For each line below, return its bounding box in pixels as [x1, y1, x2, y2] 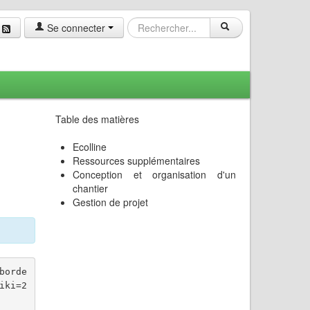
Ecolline [73, 140, 107, 154]
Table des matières [55, 112, 140, 126]
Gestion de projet [73, 195, 149, 209]
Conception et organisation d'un [73, 167, 236, 181]
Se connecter [44, 21, 108, 35]
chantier [73, 181, 109, 195]
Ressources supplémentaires [73, 154, 201, 167]
